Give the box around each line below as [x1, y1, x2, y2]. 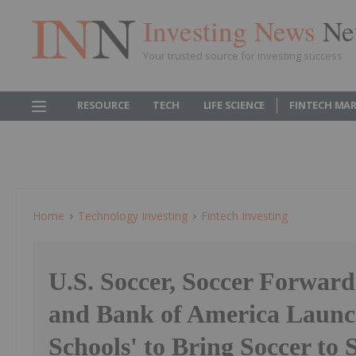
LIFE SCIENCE [203, 98, 265, 112]
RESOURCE [77, 98, 130, 112]
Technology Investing [78, 208, 188, 223]
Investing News [143, 11, 323, 49]
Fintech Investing [201, 208, 288, 223]
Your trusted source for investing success [143, 48, 342, 63]
